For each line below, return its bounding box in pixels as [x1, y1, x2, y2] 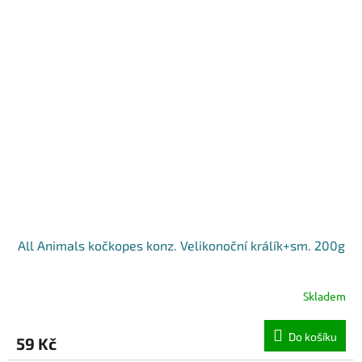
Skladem [303, 288, 346, 304]
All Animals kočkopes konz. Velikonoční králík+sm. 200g [17, 237, 345, 253]
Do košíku [288, 329, 337, 343]
